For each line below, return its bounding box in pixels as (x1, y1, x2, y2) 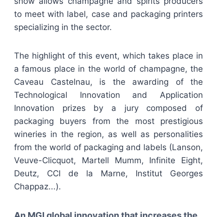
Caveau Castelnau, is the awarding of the (14, 77, 203, 87)
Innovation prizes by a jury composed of (14, 103, 203, 113)
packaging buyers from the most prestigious (14, 116, 203, 126)
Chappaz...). (14, 181, 61, 191)
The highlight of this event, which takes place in (14, 50, 203, 61)
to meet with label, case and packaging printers (14, 9, 203, 19)
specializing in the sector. (14, 22, 112, 32)
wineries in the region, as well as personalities (14, 129, 203, 139)
